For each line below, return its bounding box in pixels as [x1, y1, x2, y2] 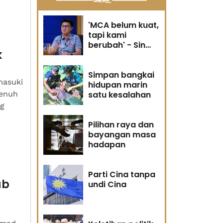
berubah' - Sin [88, 39, 145, 51]
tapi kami [88, 29, 126, 41]
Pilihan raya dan [88, 119, 154, 130]
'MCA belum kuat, [88, 19, 159, 31]
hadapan [88, 139, 125, 150]
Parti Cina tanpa [88, 169, 155, 180]
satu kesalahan [88, 89, 151, 101]
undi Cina [88, 179, 126, 190]
